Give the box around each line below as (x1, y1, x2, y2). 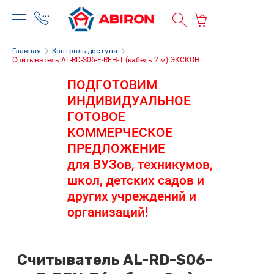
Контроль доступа (52, 46, 117, 55)
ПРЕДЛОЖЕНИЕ (67, 141, 166, 156)
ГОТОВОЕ (67, 109, 126, 124)
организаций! (67, 204, 149, 220)
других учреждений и (67, 188, 197, 204)
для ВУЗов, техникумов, (67, 157, 213, 172)
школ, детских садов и (67, 172, 205, 188)
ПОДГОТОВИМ (67, 77, 158, 92)
